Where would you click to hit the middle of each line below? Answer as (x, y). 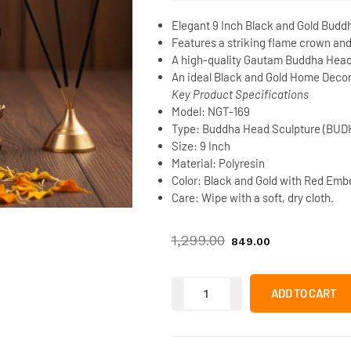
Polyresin (240, 163)
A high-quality (207, 60)
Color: (186, 180)
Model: (188, 111)
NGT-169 (227, 111)
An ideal (192, 77)
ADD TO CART (304, 293)
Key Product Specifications (240, 94)
